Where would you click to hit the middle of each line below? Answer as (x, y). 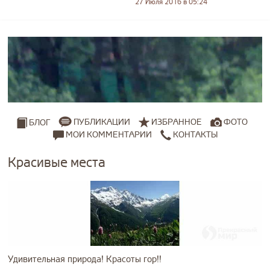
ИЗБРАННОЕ (177, 122)
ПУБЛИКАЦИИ (102, 122)
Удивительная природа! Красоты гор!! (85, 259)
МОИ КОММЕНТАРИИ (108, 134)
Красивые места (57, 162)
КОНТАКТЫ (194, 134)
